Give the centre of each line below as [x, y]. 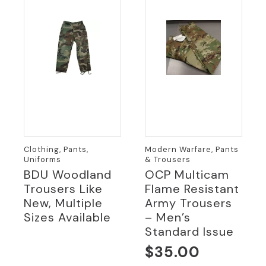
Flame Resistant [192, 189]
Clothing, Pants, [56, 150]
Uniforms [42, 160]
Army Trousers [189, 203]
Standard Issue [189, 232]
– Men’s [168, 217]
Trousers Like [63, 189]
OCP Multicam [187, 175]
